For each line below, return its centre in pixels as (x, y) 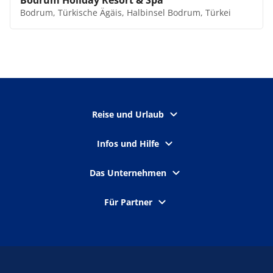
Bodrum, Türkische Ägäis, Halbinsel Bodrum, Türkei (126, 12)
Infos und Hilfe (128, 144)
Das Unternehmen (128, 173)
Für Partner (128, 202)
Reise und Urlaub (128, 114)
